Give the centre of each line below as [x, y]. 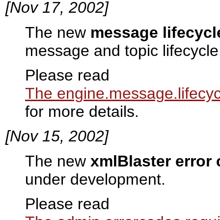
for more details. [82, 112]
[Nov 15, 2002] [57, 136]
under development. [95, 179]
